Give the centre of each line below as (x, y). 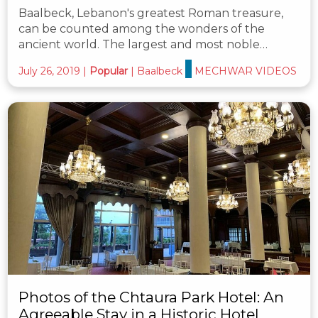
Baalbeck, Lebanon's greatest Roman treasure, (151, 13)
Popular (109, 71)
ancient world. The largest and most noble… (143, 44)
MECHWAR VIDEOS (246, 71)
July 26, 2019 (49, 71)
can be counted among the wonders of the (142, 28)
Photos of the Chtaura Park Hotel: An (151, 297)
